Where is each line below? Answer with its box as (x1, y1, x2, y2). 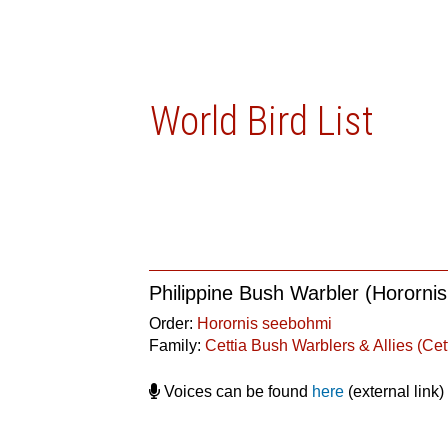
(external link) (344, 383, 445, 400)
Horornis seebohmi (197, 315, 333, 332)
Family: (149, 337, 206, 354)
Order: (149, 315, 198, 332)
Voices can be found (160, 383, 313, 400)
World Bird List (150, 98, 375, 145)
